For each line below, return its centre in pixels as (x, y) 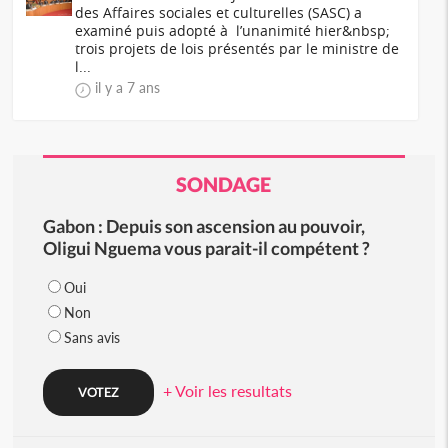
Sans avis (91, 337)
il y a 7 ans (128, 87)
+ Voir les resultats (227, 390)
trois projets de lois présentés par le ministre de (237, 48)
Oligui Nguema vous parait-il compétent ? (206, 248)
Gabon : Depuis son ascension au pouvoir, (203, 226)
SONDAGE (224, 184)
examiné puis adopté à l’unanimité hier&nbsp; (233, 30)
